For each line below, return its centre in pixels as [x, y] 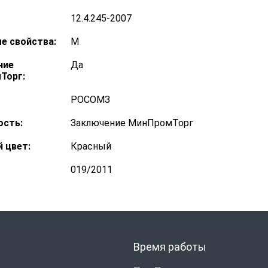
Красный [91, 146]
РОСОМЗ [90, 100]
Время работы [170, 247]
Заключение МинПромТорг [132, 123]
